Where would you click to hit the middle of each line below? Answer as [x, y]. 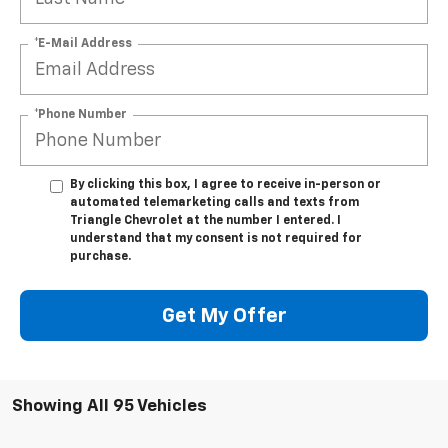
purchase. [100, 257]
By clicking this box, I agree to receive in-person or [225, 185]
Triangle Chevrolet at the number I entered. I [205, 221]
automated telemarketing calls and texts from [214, 203]
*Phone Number [80, 114]
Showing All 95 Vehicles [109, 407]
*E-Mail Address [83, 43]
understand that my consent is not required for [216, 239]
